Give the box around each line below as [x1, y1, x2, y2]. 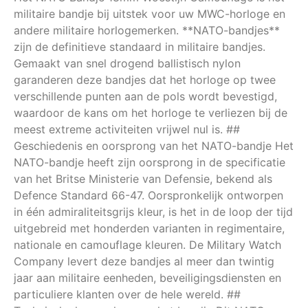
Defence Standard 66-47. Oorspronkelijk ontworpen [14, 188, 283, 203]
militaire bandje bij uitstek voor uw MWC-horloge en [14, 7, 285, 21]
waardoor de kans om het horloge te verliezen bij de [14, 106, 287, 120]
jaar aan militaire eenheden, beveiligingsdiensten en [14, 271, 281, 285]
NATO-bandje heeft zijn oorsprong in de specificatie [14, 155, 285, 170]
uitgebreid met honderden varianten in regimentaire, [14, 221, 285, 236]
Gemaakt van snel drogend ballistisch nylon [14, 56, 241, 71]
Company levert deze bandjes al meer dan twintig [14, 254, 274, 269]
